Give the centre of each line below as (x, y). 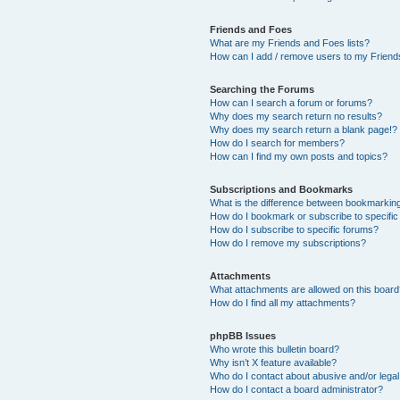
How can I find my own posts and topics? (299, 156)
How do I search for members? (278, 142)
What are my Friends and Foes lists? (290, 42)
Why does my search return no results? (296, 116)
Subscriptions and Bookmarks (282, 189)
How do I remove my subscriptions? (288, 242)
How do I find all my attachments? (283, 302)
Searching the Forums (262, 89)
